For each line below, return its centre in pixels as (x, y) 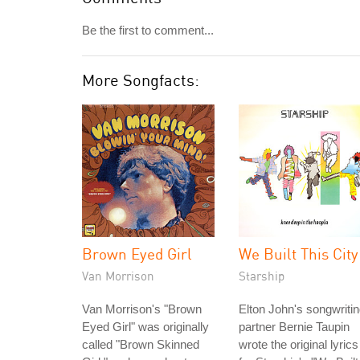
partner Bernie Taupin (294, 327)
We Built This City (299, 254)
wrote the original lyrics (299, 344)
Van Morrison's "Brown (142, 309)
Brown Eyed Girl (137, 254)
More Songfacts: (141, 80)
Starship (262, 276)
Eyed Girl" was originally (145, 327)
